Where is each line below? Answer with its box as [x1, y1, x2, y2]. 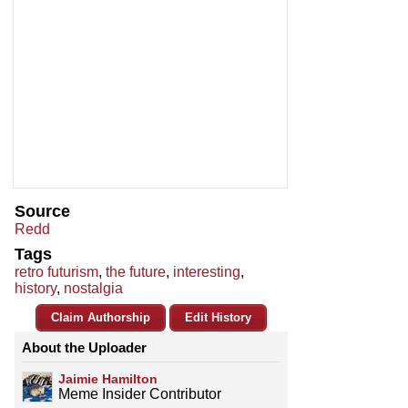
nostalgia [64, 280, 123, 297]
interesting [173, 264, 240, 280]
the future [106, 264, 166, 280]
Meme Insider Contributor [58, 386, 221, 403]
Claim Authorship [51, 311, 150, 325]
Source [15, 202, 70, 221]
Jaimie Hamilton [58, 372, 158, 387]
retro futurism [15, 264, 98, 280]
